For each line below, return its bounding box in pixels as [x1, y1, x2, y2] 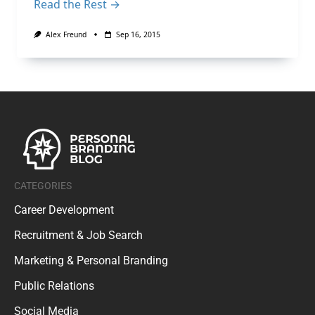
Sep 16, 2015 [115, 30, 160, 39]
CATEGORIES [14, 179, 72, 191]
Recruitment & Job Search [14, 228, 143, 242]
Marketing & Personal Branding [14, 253, 168, 267]
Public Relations [14, 278, 94, 292]
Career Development [14, 202, 114, 217]
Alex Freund [45, 30, 86, 39]
